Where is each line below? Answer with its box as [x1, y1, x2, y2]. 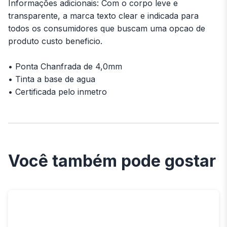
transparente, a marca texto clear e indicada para [8, 10, 199, 21]
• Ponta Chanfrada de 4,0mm [8, 61, 122, 71]
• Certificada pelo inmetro [8, 86, 107, 97]
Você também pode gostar [8, 150, 216, 171]
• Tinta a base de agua [8, 73, 95, 84]
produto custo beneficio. [8, 35, 102, 46]
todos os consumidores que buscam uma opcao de [8, 23, 205, 33]
